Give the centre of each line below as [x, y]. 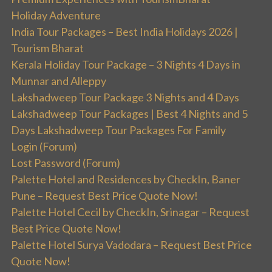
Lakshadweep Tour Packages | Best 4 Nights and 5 [129, 114]
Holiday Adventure [56, 15]
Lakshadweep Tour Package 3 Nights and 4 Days [125, 97]
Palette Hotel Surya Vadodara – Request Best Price [131, 245]
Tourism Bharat [47, 48]
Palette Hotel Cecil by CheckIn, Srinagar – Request [130, 212]
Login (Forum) [44, 147]
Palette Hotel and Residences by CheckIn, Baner [126, 179]
